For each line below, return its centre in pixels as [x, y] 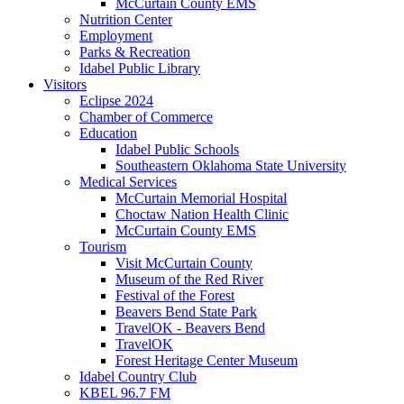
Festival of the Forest [175, 295]
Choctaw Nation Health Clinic [202, 214]
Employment [116, 36]
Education [108, 133]
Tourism [103, 247]
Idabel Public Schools [177, 149]
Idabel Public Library [140, 68]
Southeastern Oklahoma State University [231, 165]
